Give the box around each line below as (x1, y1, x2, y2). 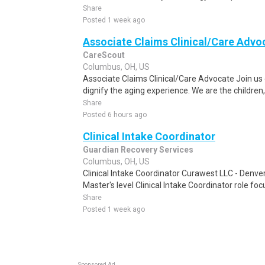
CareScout (83, 50, 125, 60)
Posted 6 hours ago (83, 111, 147, 119)
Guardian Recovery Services (83, 145, 193, 154)
